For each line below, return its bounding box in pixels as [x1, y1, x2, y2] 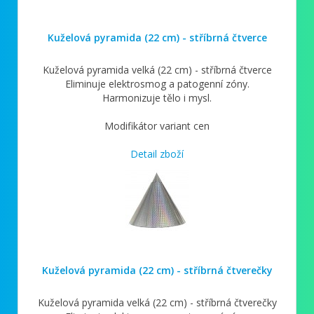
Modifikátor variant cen [104, 118, 210, 132]
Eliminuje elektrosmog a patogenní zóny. [64, 76, 250, 90]
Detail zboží [130, 146, 184, 161]
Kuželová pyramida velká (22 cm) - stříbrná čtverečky [37, 295, 277, 309]
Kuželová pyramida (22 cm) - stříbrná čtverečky [41, 263, 273, 277]
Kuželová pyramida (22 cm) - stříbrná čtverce [47, 30, 267, 44]
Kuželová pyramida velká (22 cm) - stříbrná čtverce [42, 62, 272, 76]
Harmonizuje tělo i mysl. [102, 90, 212, 104]
